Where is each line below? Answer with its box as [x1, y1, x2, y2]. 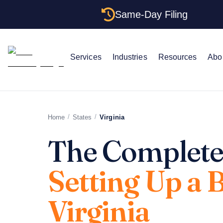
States [73, 113, 92, 121]
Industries [112, 52, 147, 61]
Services [70, 52, 102, 61]
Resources [158, 52, 197, 61]
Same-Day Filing [115, 8, 188, 20]
